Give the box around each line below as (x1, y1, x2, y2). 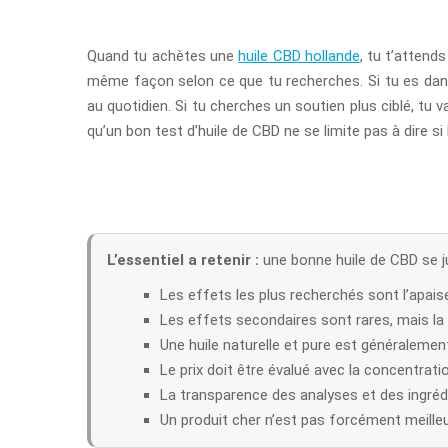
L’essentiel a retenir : (107, 250, 259, 269)
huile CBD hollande (238, 46, 360, 65)
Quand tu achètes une (87, 46, 239, 65)
